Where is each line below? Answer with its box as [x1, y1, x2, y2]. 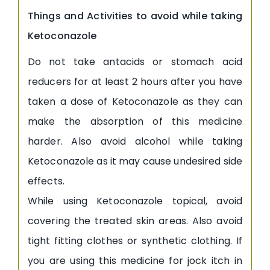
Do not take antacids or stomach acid [28, 54, 242, 69]
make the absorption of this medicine [28, 114, 242, 128]
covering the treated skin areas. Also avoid [28, 213, 242, 228]
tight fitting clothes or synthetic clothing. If [28, 233, 242, 248]
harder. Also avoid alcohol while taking [28, 134, 242, 148]
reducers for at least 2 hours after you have [28, 74, 242, 89]
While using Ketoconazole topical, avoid [28, 193, 242, 208]
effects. [28, 174, 64, 188]
